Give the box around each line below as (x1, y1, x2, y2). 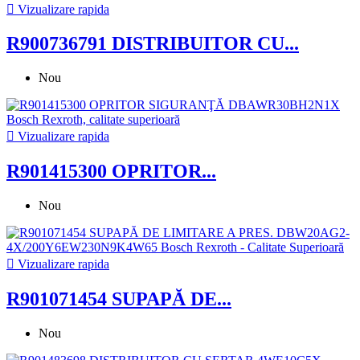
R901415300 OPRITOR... (6, 161, 216, 182)
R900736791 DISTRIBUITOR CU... (6, 33, 299, 55)
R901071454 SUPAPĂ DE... (6, 288, 231, 310)
